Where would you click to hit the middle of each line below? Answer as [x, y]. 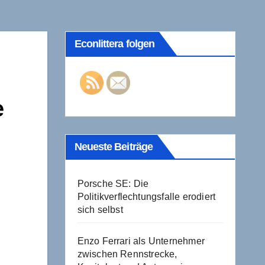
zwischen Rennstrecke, [127, 254]
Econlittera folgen [114, 43]
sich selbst [100, 209]
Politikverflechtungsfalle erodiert [146, 196]
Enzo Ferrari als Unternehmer [141, 241]
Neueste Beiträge [114, 146]
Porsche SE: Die [113, 183]
